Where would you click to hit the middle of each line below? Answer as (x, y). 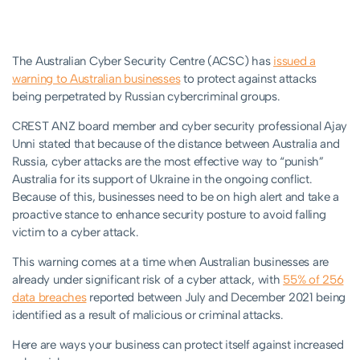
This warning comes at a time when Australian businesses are (171, 262)
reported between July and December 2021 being (216, 298)
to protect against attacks (249, 79)
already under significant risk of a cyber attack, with (148, 280)
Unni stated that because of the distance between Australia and (176, 144)
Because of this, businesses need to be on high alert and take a (176, 197)
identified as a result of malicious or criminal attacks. (148, 315)
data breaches (49, 298)
